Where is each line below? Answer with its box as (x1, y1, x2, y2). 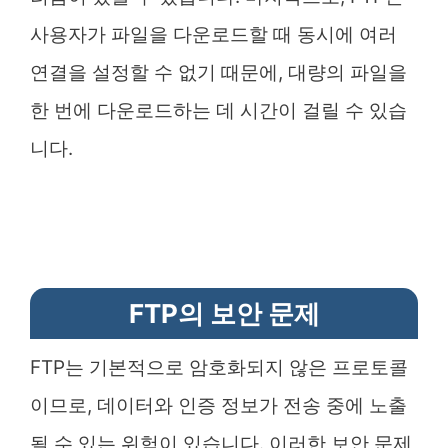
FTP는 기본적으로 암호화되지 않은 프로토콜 (30, 355, 408, 379)
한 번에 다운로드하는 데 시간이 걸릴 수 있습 (30, 98, 407, 122)
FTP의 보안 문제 (128, 297, 320, 329)
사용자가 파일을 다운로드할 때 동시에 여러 (30, 22, 397, 46)
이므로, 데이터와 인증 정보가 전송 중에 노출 (30, 393, 407, 417)
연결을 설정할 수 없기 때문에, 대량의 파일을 (30, 60, 407, 84)
